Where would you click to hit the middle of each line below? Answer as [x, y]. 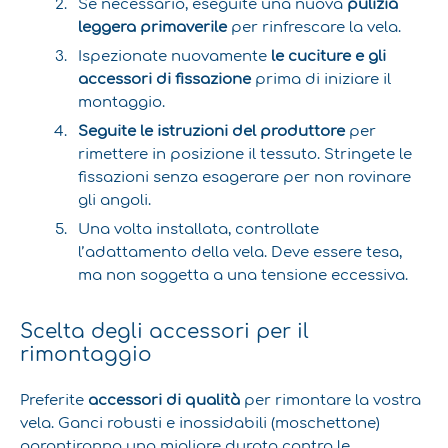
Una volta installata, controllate [199, 228]
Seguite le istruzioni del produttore [212, 130]
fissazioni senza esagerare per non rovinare [245, 176]
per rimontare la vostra [330, 399]
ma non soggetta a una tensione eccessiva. [243, 274]
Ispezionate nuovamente [175, 56]
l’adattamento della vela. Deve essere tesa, [240, 251]
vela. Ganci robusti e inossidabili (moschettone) [200, 422]
